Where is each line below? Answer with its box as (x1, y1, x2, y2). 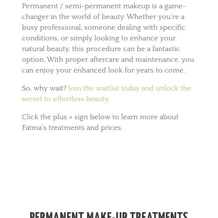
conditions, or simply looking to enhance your (21, 34, 176, 43)
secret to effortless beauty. (21, 95, 109, 104)
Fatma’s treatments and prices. (21, 124, 123, 132)
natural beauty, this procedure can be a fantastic (21, 45, 180, 54)
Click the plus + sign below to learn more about (21, 113, 179, 122)
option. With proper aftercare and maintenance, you (21, 55, 194, 64)
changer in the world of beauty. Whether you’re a (21, 13, 184, 21)
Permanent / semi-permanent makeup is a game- (21, 2, 186, 11)
